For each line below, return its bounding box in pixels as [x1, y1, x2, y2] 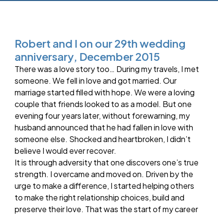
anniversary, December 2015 [15, 49, 160, 63]
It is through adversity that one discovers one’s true [15, 157, 199, 167]
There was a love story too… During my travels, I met [15, 63, 199, 74]
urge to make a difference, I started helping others [15, 180, 194, 191]
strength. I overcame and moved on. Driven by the [15, 168, 193, 179]
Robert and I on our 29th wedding [15, 36, 185, 50]
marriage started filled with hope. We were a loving [15, 87, 195, 97]
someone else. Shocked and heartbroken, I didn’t [15, 133, 191, 144]
